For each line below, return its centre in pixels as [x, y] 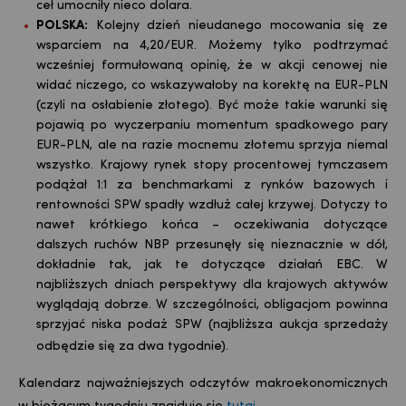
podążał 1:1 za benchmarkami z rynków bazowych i [212, 185]
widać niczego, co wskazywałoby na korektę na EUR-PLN [212, 85]
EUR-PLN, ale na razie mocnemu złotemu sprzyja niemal [212, 145]
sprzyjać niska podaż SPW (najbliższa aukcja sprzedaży [212, 324]
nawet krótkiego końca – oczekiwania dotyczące [212, 225]
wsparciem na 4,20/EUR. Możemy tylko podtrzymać [212, 45]
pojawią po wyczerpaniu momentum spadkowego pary [212, 125]
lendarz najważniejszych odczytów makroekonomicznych [211, 383]
